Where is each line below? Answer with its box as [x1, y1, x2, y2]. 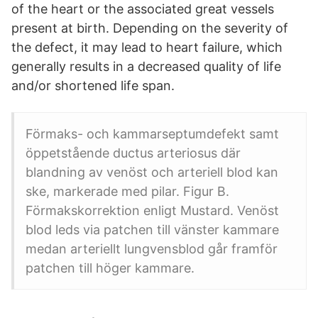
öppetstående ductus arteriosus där [26, 146, 241, 160]
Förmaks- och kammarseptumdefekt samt [26, 126, 279, 141]
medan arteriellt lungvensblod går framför [26, 241, 278, 256]
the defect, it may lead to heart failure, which [11, 40, 283, 55]
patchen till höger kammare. [26, 261, 194, 275]
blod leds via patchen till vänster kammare [26, 222, 279, 237]
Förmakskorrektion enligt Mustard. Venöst [26, 203, 279, 218]
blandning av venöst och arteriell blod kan [26, 165, 278, 180]
